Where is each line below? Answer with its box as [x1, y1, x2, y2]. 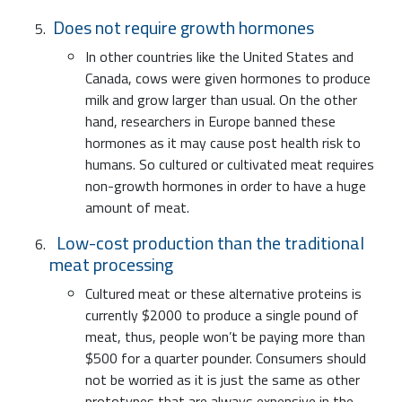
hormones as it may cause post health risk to [85, 132, 361, 154]
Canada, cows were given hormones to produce [85, 67, 371, 90]
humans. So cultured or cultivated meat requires [85, 153, 374, 176]
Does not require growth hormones [49, 13, 314, 42]
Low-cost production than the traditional [49, 229, 364, 258]
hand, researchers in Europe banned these [85, 110, 336, 133]
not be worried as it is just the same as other [85, 369, 360, 391]
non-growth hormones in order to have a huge [85, 175, 366, 197]
